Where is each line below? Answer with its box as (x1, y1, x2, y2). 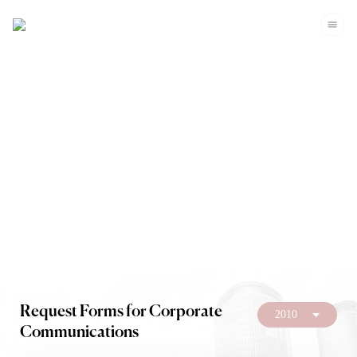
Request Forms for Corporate (20, 304, 222, 320)
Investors (142, 161, 215, 181)
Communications (20, 324, 139, 341)
